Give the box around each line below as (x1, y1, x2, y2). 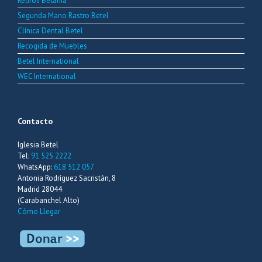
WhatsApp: (18, 161, 54, 172)
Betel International (18, 56, 79, 66)
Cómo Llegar (18, 206, 60, 216)
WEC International (18, 71, 76, 81)
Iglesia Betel (18, 139, 58, 150)
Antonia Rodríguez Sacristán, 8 (18, 173, 116, 183)
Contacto (18, 115, 53, 126)
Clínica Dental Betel (18, 25, 83, 36)
